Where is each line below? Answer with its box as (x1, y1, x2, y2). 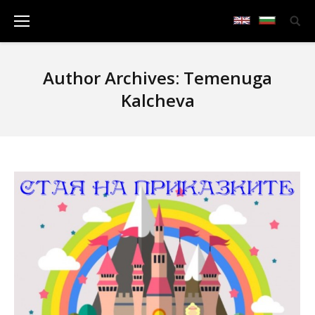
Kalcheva (120, 89, 195, 112)
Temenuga (184, 66, 272, 89)
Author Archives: (43, 66, 184, 89)
